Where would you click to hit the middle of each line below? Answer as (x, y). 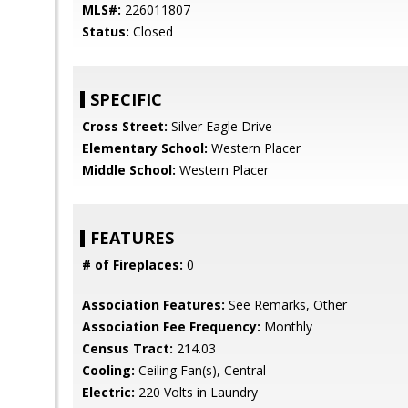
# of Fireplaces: (133, 265)
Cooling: (108, 370)
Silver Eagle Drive (220, 126)
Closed (151, 31)
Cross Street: (125, 126)
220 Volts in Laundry (196, 392)
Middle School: (129, 170)
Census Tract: (127, 348)
